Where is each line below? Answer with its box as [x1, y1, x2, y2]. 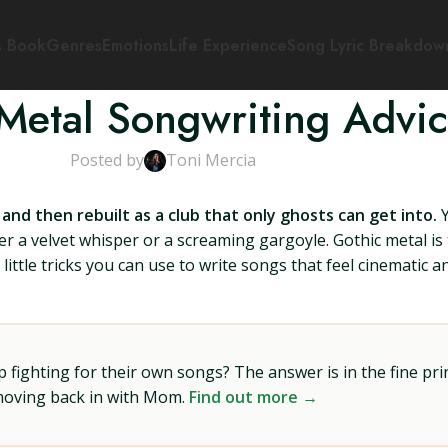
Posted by [70, 149, 144, 171]
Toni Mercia [166, 149, 256, 171]
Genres [45, 33, 102, 57]
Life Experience [168, 33, 287, 57]
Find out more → [189, 386, 318, 408]
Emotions [101, 33, 169, 57]
